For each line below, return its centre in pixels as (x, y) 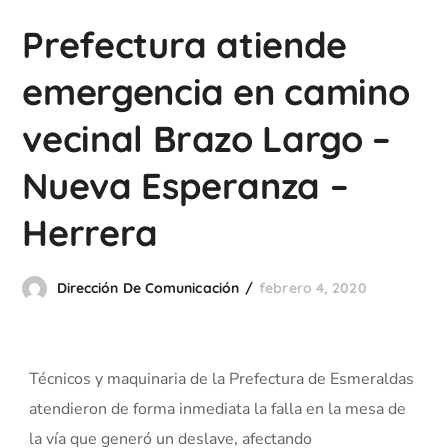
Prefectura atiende (184, 44)
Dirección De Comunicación (148, 288)
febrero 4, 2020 (313, 288)
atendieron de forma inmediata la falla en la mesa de (218, 409)
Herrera (90, 232)
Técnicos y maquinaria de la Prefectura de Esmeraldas (222, 379)
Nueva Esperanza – (185, 185)
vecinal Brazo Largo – (206, 138)
